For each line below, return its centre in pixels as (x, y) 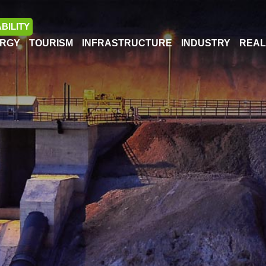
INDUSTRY (206, 43)
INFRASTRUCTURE (127, 43)
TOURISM (51, 43)
